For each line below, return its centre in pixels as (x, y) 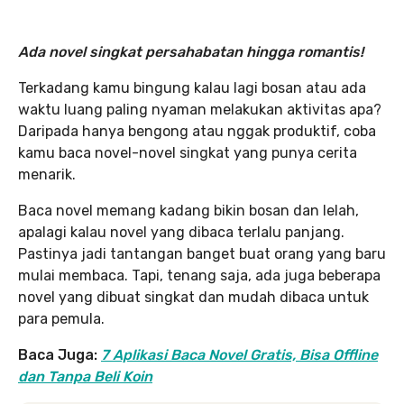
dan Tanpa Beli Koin (85, 376)
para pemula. (61, 319)
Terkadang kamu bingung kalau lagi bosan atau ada (192, 88)
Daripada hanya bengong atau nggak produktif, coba (197, 131)
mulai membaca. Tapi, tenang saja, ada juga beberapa (199, 275)
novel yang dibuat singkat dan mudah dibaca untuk (193, 297)
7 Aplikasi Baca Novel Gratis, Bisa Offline (239, 355)
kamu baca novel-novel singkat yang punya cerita (188, 153)
